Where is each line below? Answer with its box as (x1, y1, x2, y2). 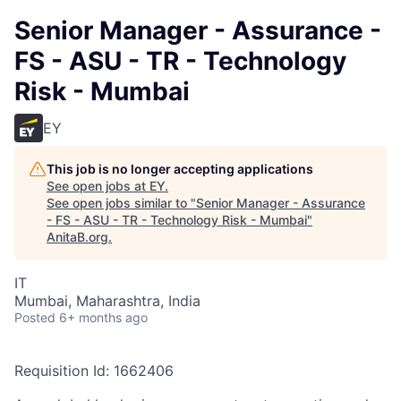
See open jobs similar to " (47, 195, 196, 210)
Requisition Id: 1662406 (14, 362, 174, 380)
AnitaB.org (47, 229, 108, 244)
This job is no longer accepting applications (47, 161, 313, 176)
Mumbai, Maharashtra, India (14, 292, 200, 310)
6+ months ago (59, 310, 148, 325)
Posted (14, 310, 55, 325)
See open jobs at (47, 178, 149, 193)
